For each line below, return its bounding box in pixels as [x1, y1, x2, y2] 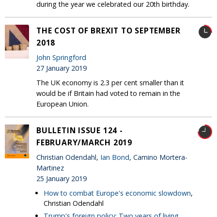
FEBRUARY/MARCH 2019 [36, 137, 132, 148]
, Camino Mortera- [129, 153, 187, 162]
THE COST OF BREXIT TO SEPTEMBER [36, 25, 181, 36]
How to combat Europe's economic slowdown [44, 188, 191, 198]
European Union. [36, 99, 89, 108]
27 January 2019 [36, 63, 87, 73]
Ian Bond [100, 153, 129, 162]
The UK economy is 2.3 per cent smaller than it [36, 77, 184, 87]
